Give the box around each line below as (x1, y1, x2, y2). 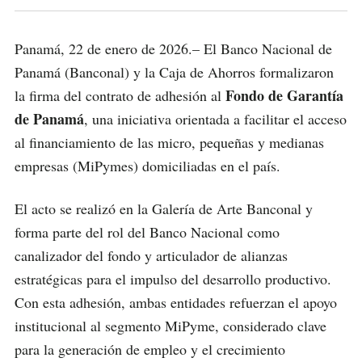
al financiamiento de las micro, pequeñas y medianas (15, 132, 324, 152)
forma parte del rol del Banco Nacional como (15, 222, 280, 242)
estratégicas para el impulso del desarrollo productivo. (15, 269, 331, 289)
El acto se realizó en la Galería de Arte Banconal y (15, 199, 313, 219)
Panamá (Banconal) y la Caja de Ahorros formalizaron (15, 61, 334, 82)
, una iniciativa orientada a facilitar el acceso (84, 108, 347, 128)
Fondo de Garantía (225, 84, 343, 106)
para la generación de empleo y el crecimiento (15, 339, 285, 360)
